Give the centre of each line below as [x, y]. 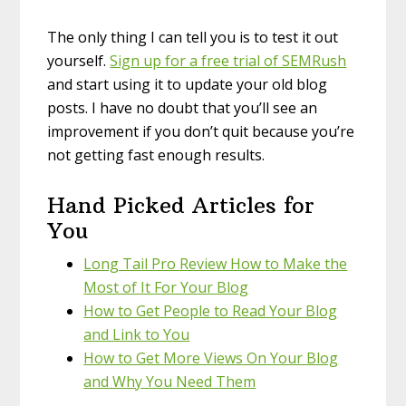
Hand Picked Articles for [181, 204]
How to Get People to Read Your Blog [211, 310]
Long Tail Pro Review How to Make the [216, 263]
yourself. [79, 60]
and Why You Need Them [170, 381]
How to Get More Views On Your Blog [211, 358]
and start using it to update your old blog [188, 84]
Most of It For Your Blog [166, 287]
